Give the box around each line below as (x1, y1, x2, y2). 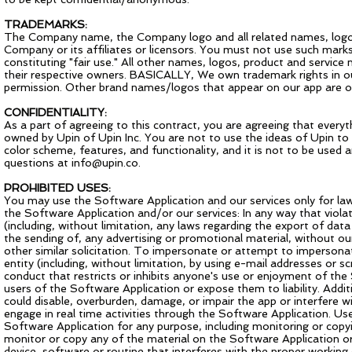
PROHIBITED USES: (4, 181, 111, 194)
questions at (4, 156, 71, 169)
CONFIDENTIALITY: (4, 106, 107, 119)
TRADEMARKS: (4, 18, 87, 31)
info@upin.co (71, 156, 138, 169)
